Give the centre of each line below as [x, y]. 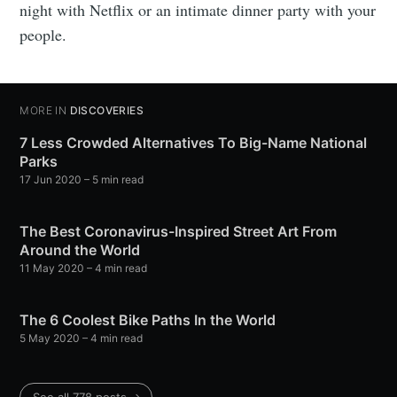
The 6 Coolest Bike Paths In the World [148, 320]
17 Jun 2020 [51, 180]
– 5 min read [113, 180]
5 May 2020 [50, 339]
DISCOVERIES [107, 111]
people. [43, 35]
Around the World [80, 250]
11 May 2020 [52, 269]
